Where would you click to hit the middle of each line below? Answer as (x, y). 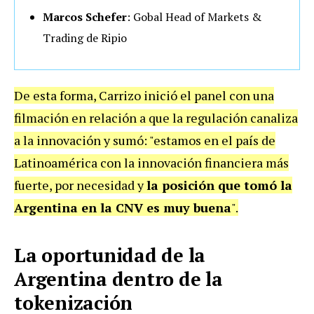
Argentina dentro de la (118, 279)
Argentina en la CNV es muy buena (123, 207)
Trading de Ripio (85, 37)
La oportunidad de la (110, 255)
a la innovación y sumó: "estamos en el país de (145, 140)
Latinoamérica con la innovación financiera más (151, 162)
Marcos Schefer (85, 16)
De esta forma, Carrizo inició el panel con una (144, 95)
